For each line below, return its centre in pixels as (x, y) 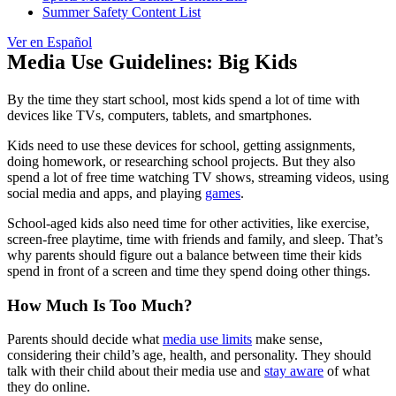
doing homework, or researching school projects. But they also (181, 161)
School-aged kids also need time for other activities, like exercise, (188, 223)
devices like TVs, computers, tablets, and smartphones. (160, 115)
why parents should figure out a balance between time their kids (184, 255)
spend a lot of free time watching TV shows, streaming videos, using (198, 177)
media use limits (207, 339)
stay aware (294, 371)
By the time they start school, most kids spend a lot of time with (183, 99)
